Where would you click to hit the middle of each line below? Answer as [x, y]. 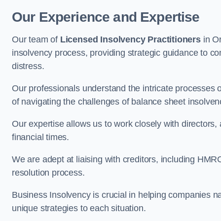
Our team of [36, 39]
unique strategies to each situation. [79, 208]
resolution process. [50, 173]
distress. [28, 66]
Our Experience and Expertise [106, 17]
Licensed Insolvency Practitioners [130, 39]
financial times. [41, 137]
